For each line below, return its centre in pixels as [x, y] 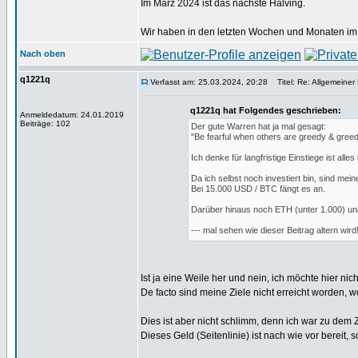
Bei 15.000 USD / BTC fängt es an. [258, 189]
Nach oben [43, 54]
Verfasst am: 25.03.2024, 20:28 [209, 82]
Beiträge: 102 [45, 123]
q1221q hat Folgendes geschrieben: [265, 110]
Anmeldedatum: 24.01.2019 [72, 115]
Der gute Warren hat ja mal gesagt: [258, 126]
